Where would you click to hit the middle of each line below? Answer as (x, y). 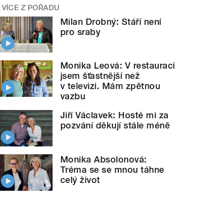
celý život (80, 180)
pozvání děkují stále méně (115, 126)
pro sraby (81, 32)
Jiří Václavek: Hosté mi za (115, 115)
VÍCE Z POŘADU (31, 8)
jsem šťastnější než (100, 76)
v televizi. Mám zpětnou (110, 86)
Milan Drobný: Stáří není (111, 21)
